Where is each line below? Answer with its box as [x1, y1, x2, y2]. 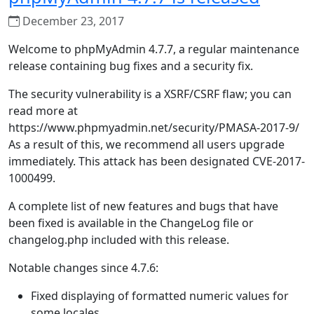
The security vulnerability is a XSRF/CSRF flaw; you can [8, 86, 292, 102]
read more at [8, 103, 78, 118]
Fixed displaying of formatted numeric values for [31, 288, 289, 303]
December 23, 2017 [20, 13, 124, 29]
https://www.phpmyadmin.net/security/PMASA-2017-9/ [8, 120, 299, 135]
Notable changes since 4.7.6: [8, 260, 158, 275]
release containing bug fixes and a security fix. [8, 58, 253, 74]
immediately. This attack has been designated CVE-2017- [8, 153, 305, 169]
